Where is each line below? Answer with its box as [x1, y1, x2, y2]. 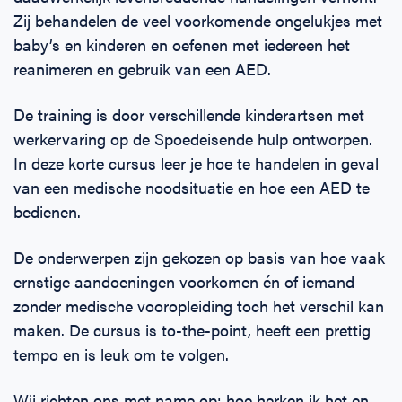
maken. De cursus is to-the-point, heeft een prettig [13, 319, 371, 341]
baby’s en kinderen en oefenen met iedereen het [13, 33, 350, 56]
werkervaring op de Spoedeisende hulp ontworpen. [13, 127, 372, 150]
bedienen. [13, 200, 81, 223]
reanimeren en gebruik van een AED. [13, 57, 271, 80]
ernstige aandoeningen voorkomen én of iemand [13, 270, 354, 293]
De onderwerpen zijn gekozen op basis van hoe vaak [13, 246, 385, 268]
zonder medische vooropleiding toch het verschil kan [13, 294, 384, 317]
